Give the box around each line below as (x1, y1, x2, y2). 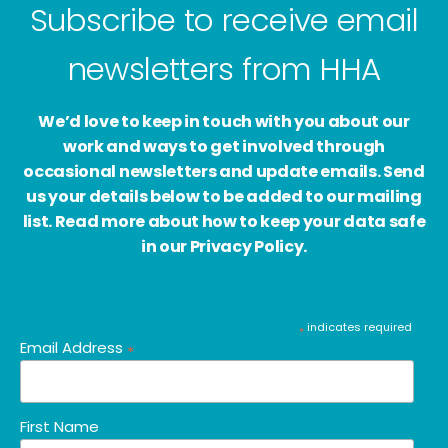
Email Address (20, 336, 127, 358)
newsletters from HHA (67, 46, 381, 91)
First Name (20, 416, 99, 437)
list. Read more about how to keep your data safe (22, 209, 426, 233)
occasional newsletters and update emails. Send (23, 159, 425, 183)
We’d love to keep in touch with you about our (38, 109, 410, 133)
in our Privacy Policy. (141, 234, 307, 258)
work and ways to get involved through (62, 134, 386, 158)
